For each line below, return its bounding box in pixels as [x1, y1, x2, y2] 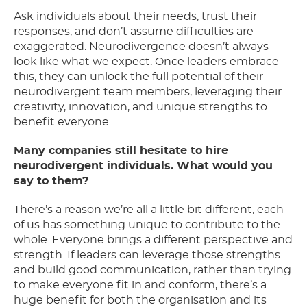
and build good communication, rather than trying [14, 265, 291, 276]
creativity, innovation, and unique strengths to [14, 101, 267, 113]
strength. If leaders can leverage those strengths [14, 249, 280, 261]
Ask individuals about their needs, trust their [14, 11, 257, 23]
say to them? [14, 175, 88, 187]
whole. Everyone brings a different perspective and [14, 234, 293, 246]
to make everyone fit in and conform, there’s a [14, 280, 267, 291]
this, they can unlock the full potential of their [14, 71, 263, 83]
